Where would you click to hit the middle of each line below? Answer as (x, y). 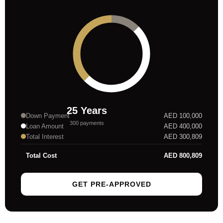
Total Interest (45, 136)
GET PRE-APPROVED (111, 184)
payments (92, 123)
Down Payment (48, 115)
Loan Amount (45, 126)
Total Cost (41, 155)
